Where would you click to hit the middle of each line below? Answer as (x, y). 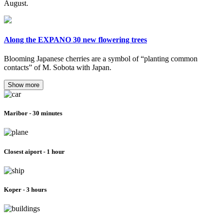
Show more (24, 85)
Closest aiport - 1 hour (34, 151)
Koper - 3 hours (25, 189)
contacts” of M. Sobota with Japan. (58, 68)
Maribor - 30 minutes (33, 113)
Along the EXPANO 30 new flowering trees (75, 39)
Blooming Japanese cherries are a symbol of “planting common (101, 59)
